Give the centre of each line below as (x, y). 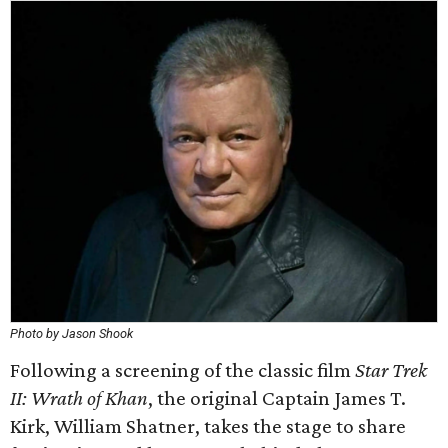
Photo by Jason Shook (71, 333)
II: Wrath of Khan (79, 398)
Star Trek (391, 370)
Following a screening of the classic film (182, 370)
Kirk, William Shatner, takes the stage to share (208, 426)
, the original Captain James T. (277, 398)
